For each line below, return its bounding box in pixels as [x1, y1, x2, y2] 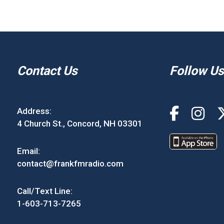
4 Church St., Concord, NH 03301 [16, 118, 142, 128]
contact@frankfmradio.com [16, 158, 123, 168]
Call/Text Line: [16, 185, 72, 196]
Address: [16, 105, 51, 116]
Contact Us [16, 63, 77, 78]
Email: [16, 145, 40, 156]
